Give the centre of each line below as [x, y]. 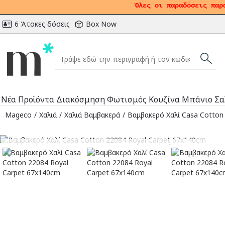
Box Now [101, 24]
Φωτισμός [127, 99]
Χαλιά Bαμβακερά [92, 115]
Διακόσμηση [81, 99]
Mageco [18, 115]
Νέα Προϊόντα [28, 99]
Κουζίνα [164, 99]
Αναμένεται [169, 148]
